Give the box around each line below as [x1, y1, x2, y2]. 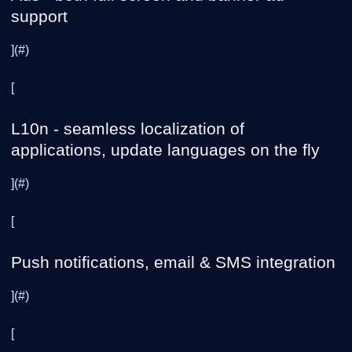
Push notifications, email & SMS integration [11, 253, 335, 271]
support [11, 7, 68, 25]
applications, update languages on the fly [11, 141, 320, 159]
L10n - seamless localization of [11, 119, 244, 137]
